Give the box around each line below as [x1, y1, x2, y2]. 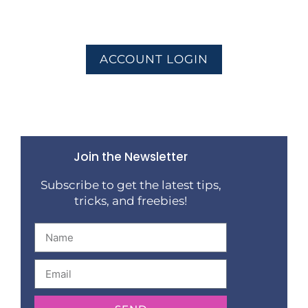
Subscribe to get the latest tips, [40, 177, 221, 192]
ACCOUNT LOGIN [100, 52, 208, 66]
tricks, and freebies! [74, 193, 187, 208]
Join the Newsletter [74, 148, 188, 165]
